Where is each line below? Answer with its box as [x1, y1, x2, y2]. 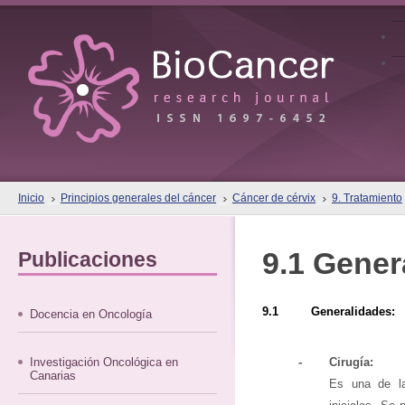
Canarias [30, 369, 77, 382]
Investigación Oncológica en [30, 355, 179, 369]
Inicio [18, 192, 44, 204]
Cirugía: [329, 355, 373, 369]
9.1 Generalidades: [262, 305, 395, 318]
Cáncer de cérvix [232, 192, 316, 204]
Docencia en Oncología [30, 307, 153, 321]
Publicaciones [18, 248, 157, 271]
